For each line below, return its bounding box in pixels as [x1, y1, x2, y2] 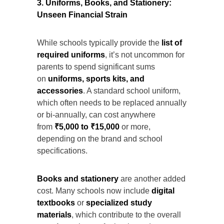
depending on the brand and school [37, 134, 162, 143]
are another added [118, 174, 185, 183]
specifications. [37, 146, 87, 155]
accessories [37, 86, 83, 95]
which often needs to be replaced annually [37, 98, 186, 107]
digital [151, 186, 174, 195]
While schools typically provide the [37, 38, 161, 47]
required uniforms [37, 50, 105, 59]
